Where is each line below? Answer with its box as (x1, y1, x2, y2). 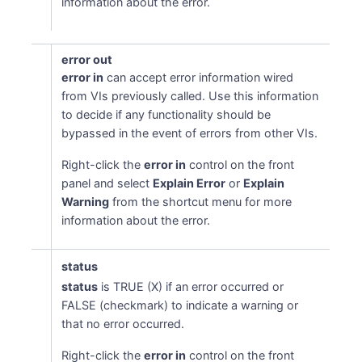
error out (61, 53, 113, 66)
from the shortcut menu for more (109, 195, 293, 208)
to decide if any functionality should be (61, 107, 271, 121)
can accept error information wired (103, 70, 294, 84)
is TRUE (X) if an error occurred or (98, 280, 284, 293)
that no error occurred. (61, 317, 185, 330)
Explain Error (153, 176, 226, 190)
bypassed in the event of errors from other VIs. (61, 126, 318, 140)
